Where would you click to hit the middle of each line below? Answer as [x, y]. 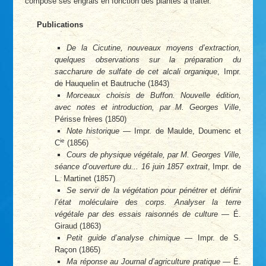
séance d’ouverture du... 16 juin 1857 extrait [131, 167]
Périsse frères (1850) [91, 119]
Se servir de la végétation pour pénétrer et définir [154, 191]
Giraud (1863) [78, 226]
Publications [60, 24]
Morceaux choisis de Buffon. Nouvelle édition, [154, 96]
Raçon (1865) [78, 250]
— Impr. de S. [210, 238]
